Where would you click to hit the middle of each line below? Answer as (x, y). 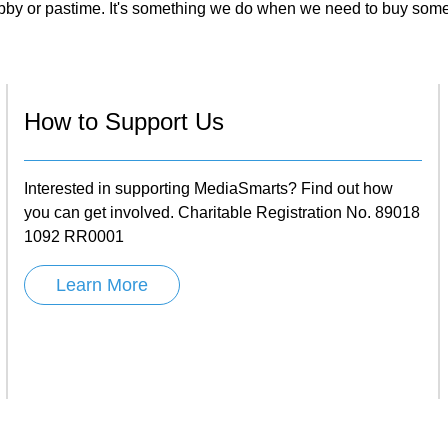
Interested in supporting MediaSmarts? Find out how (208, 188)
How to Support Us (124, 121)
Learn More (102, 284)
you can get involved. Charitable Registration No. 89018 (222, 212)
